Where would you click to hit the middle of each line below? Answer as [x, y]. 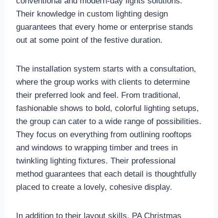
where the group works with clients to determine [103, 82]
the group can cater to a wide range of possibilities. [109, 122]
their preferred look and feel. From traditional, [98, 95]
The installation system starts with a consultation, [106, 69]
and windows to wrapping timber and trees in [97, 148]
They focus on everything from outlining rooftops [104, 135]
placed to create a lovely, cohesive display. [94, 187]
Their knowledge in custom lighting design [92, 14]
